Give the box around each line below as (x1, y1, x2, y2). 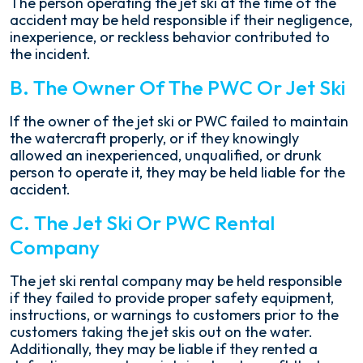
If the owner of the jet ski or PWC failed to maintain (10, 112, 348, 130)
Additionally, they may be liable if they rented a (10, 340, 318, 358)
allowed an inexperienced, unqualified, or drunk (10, 146, 322, 164)
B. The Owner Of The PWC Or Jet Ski (10, 75, 345, 100)
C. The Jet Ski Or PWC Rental (10, 210, 275, 236)
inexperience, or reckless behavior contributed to (10, 28, 330, 46)
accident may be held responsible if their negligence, (10, 11, 352, 29)
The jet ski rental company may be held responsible (10, 271, 342, 290)
